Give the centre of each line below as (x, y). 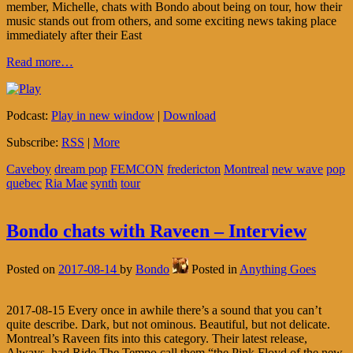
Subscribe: (34, 143)
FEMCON (137, 169)
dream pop (81, 169)
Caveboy (29, 169)
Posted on (32, 269)
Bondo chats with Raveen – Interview (156, 231)
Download (190, 116)
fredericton (194, 169)
